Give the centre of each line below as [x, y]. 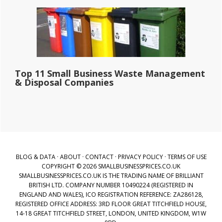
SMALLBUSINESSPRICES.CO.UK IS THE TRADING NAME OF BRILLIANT [111, 176]
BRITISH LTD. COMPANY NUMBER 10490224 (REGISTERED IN [111, 185]
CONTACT [99, 157]
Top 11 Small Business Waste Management [110, 73]
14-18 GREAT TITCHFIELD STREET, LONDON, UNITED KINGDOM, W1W [111, 213]
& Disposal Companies [64, 82]
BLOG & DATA [35, 157]
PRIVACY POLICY [140, 157]
